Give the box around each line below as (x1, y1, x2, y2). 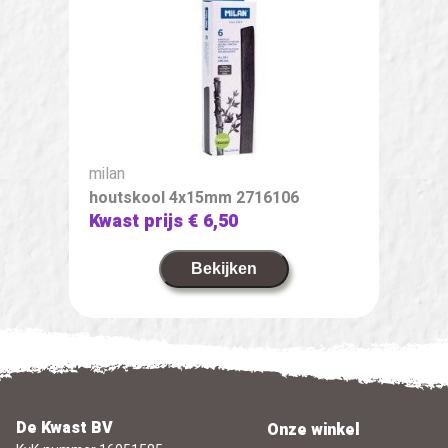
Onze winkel (266, 417, 360, 442)
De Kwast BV (15, 415, 113, 440)
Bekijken (191, 259, 257, 277)
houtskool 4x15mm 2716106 (89, 185, 299, 210)
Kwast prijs (89, 207, 188, 235)
